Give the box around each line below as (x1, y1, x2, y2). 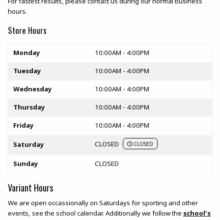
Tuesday (13, 66, 41, 76)
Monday (13, 48, 40, 57)
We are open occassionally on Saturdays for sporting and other (8, 198, 198, 208)
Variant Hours (8, 181, 53, 194)
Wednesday (13, 84, 52, 94)
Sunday (13, 159, 38, 168)
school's (183, 209, 211, 218)
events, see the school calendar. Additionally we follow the (8, 209, 183, 218)
